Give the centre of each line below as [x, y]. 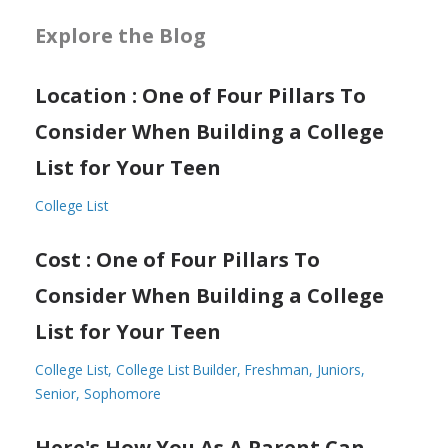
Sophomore [122, 393]
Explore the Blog [120, 35]
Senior [55, 393]
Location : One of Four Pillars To [200, 95]
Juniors [339, 369]
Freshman [277, 369]
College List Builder [176, 369]
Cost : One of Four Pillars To [177, 259]
